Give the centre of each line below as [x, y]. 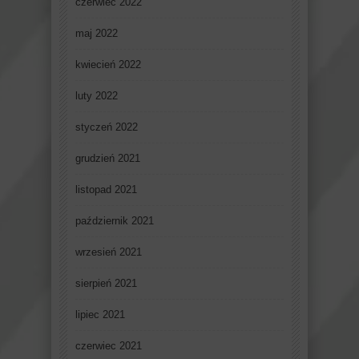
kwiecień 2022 [108, 65]
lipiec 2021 [100, 315]
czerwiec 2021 [109, 346]
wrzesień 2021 [109, 252]
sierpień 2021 [106, 284]
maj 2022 [97, 34]
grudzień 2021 [108, 159]
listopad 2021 [106, 190]
